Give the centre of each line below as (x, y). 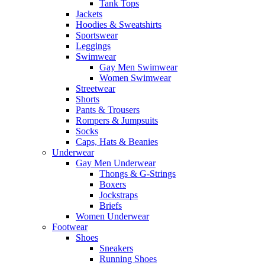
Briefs (111, 205)
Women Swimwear (135, 77)
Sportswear (97, 35)
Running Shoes (128, 258)
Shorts (88, 99)
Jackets (89, 14)
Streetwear (96, 88)
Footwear (70, 227)
